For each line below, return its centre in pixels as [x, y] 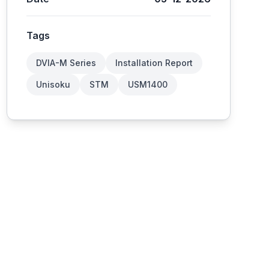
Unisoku [53, 84]
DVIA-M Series [66, 63]
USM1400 [147, 84]
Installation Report [154, 63]
